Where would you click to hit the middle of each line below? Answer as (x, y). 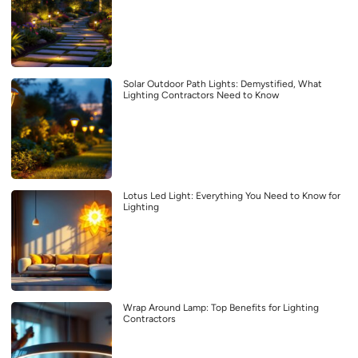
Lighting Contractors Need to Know (201, 95)
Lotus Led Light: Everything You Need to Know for (232, 195)
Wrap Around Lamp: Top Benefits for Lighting (221, 307)
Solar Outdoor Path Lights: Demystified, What (223, 84)
